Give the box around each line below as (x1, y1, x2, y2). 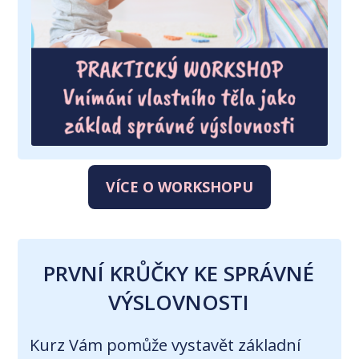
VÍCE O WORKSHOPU (106, 177, 253, 197)
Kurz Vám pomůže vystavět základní (30, 334, 301, 357)
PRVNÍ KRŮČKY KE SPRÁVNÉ (43, 259, 315, 288)
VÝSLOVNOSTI (108, 288, 250, 317)
